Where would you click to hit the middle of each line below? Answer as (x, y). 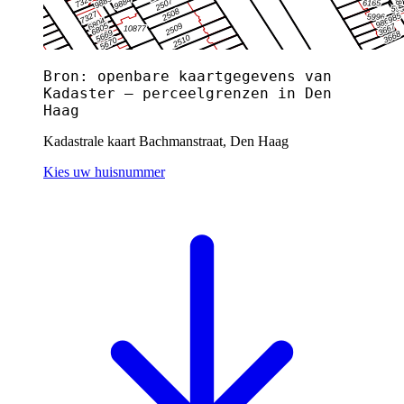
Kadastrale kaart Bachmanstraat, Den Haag (166, 141)
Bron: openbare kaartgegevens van (188, 76)
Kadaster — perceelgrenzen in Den (188, 93)
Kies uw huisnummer (104, 171)
